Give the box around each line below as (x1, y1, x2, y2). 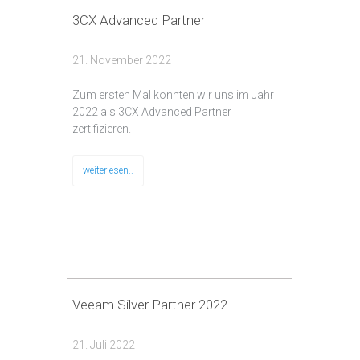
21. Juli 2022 (72, 338, 135, 352)
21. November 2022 (72, 54, 171, 67)
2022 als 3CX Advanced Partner (72, 105, 231, 119)
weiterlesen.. (83, 165, 133, 177)
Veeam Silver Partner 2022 (72, 297, 227, 313)
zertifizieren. (72, 122, 131, 136)
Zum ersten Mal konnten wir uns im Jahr (72, 88, 274, 102)
